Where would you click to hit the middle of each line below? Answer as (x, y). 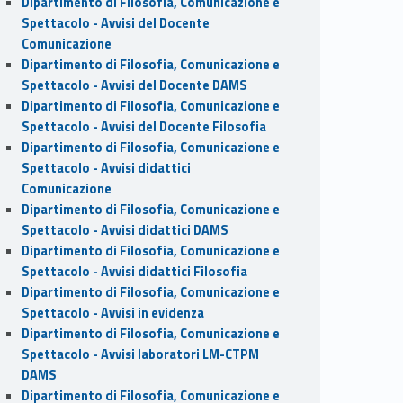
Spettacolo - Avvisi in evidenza (112, 313)
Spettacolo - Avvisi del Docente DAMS (134, 85)
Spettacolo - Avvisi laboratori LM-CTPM (140, 354)
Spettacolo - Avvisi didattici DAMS (125, 230)
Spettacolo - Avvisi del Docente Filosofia (143, 126)
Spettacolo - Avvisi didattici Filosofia (134, 271)
